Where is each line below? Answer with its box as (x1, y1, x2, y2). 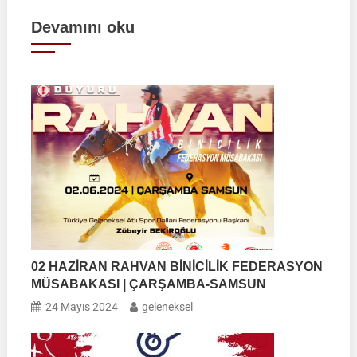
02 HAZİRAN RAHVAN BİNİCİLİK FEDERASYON (31, 259, 324, 273)
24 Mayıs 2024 (45, 300, 119, 313)
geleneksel (142, 300, 194, 313)
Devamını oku (30, 18, 135, 36)
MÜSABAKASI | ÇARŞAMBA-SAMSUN (31, 277, 267, 291)
